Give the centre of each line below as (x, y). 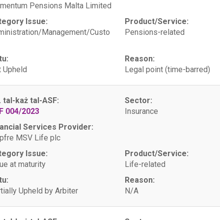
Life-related (145, 164)
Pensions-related (154, 32)
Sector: (138, 100)
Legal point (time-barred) (167, 69)
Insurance (141, 111)
